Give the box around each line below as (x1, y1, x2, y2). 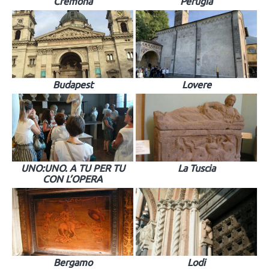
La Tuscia (177, 162, 216, 174)
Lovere (181, 79, 211, 90)
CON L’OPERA (43, 173, 103, 184)
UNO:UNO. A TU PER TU (20, 162, 125, 174)
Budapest (52, 79, 93, 90)
